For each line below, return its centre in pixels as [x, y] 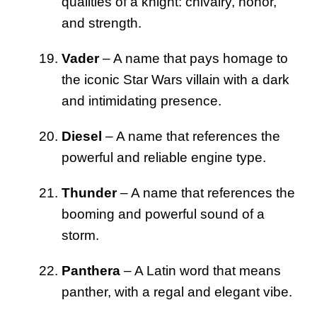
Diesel [82, 136]
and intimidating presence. [142, 100]
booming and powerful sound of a [163, 214]
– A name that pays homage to [194, 58]
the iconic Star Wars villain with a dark [175, 79]
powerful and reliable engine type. [164, 157]
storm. [80, 235]
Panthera [91, 270]
